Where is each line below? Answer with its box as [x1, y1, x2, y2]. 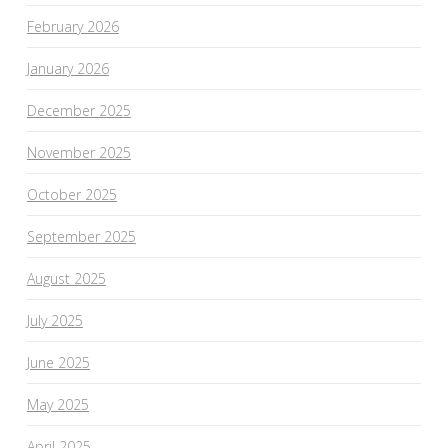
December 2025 [26, 100, 131, 120]
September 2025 [26, 226, 136, 246]
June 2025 [26, 352, 90, 372]
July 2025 [26, 310, 83, 330]
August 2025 [26, 268, 106, 288]
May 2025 [26, 394, 89, 414]
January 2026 [26, 58, 109, 78]
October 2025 [26, 184, 117, 204]
